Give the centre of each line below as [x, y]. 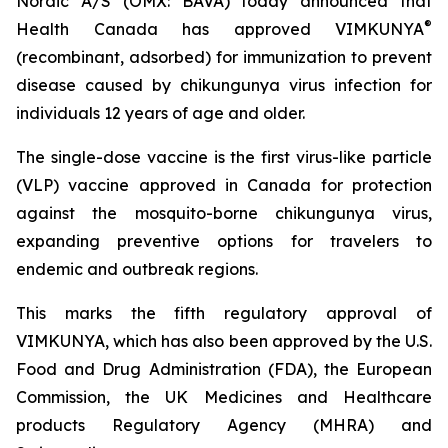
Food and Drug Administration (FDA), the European [224, 369]
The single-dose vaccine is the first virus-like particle [224, 157]
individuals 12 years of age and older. [160, 113]
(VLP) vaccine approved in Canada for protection [224, 185]
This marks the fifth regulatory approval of [224, 313]
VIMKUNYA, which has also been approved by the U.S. [224, 341]
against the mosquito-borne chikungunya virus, [224, 213]
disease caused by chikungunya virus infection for [224, 85]
